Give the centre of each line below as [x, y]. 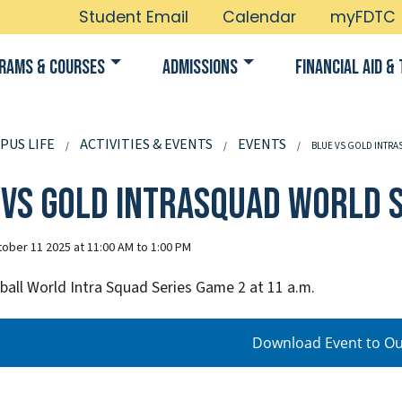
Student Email [134, 17]
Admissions [200, 67]
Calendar [259, 17]
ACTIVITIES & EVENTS [146, 144]
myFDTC [363, 17]
